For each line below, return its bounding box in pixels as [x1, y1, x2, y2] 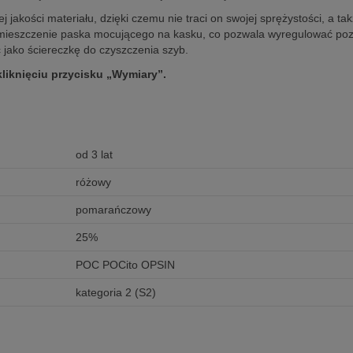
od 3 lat [75, 148, 113, 162]
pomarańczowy [75, 203, 151, 217]
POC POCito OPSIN [75, 258, 175, 272]
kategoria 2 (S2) [75, 286, 156, 299]
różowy [75, 176, 111, 189]
